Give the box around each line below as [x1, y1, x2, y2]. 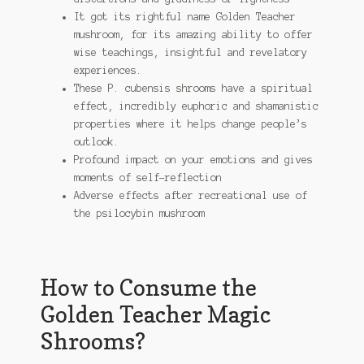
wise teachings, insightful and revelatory [73, 47, 307, 58]
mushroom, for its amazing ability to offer [73, 29, 313, 41]
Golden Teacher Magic [40, 300, 271, 327]
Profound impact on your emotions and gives [73, 154, 313, 166]
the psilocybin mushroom [73, 208, 205, 219]
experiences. [73, 65, 142, 76]
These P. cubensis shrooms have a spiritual [73, 83, 313, 94]
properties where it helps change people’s [73, 119, 307, 130]
